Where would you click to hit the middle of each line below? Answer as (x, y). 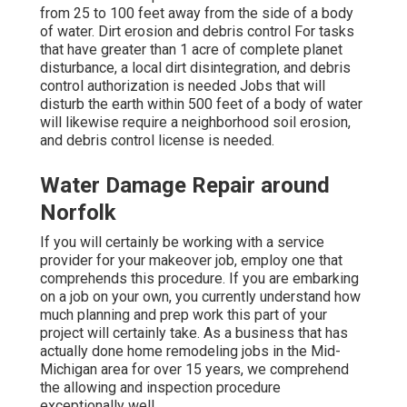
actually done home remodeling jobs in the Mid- (190, 352)
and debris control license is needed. (157, 141)
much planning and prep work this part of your (184, 315)
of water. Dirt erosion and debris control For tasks (197, 32)
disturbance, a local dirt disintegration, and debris (195, 68)
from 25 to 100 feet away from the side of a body (197, 14)
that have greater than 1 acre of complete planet (191, 50)
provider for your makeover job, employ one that (191, 261)
